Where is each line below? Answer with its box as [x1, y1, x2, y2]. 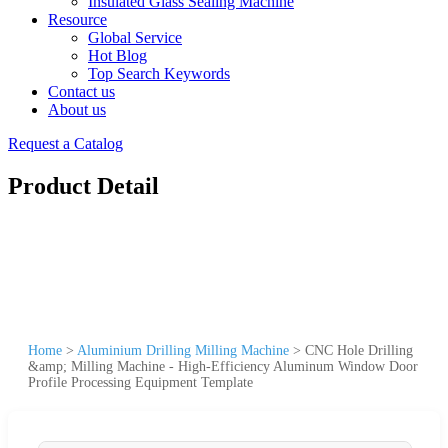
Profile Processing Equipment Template [28, 374, 253, 390]
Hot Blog [88, 47, 147, 64]
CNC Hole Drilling [305, 342, 413, 358]
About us [48, 101, 106, 118]
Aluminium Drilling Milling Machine [77, 342, 289, 358]
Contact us [48, 83, 115, 100]
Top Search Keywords [88, 65, 230, 82]
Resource [48, 11, 107, 28]
